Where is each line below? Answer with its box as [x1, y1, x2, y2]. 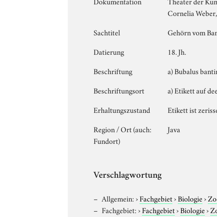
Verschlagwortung [93, 171, 162, 181]
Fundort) [93, 135, 121, 146]
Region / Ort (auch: [93, 123, 152, 134]
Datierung [93, 46, 124, 57]
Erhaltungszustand [93, 104, 151, 115]
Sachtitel [93, 26, 121, 37]
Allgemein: [102, 192, 135, 203]
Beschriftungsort [93, 84, 145, 95]
